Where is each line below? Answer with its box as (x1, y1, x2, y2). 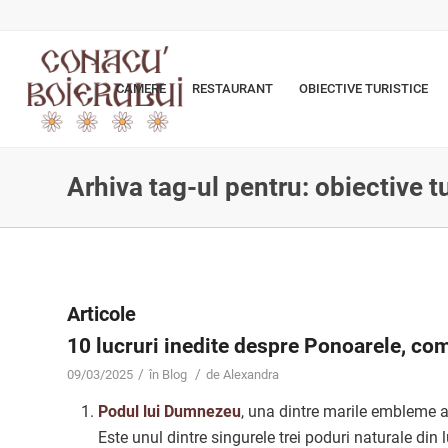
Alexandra (223, 367, 279, 382)
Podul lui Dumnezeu (98, 402, 241, 421)
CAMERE (116, 81, 167, 96)
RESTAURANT (192, 81, 274, 96)
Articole (67, 302, 136, 326)
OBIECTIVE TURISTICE (299, 81, 429, 96)
